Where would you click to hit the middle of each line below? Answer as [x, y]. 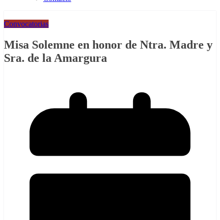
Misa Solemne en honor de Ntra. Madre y [108, 44]
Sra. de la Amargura [55, 58]
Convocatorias [26, 24]
